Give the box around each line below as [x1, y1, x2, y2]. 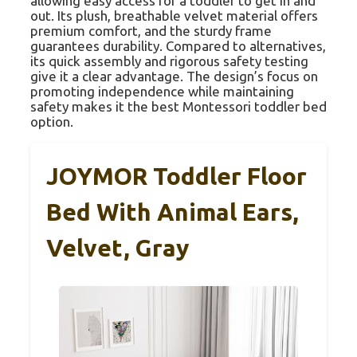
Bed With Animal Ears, [46, 198, 299, 226]
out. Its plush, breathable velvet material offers [30, 8, 318, 24]
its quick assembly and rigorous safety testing [30, 53, 308, 69]
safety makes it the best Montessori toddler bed [30, 99, 327, 115]
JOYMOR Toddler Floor [46, 163, 307, 190]
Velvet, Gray [46, 234, 189, 262]
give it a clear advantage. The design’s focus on [30, 69, 318, 84]
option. [30, 114, 73, 130]
